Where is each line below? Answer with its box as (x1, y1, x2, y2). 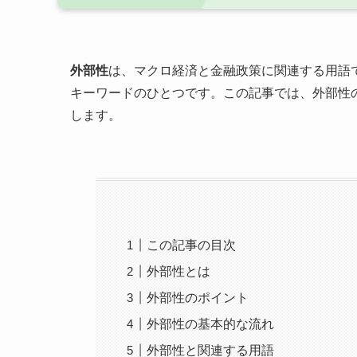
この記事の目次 (147, 237, 237, 252)
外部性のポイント (147, 290, 249, 304)
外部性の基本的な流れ (147, 316, 275, 331)
